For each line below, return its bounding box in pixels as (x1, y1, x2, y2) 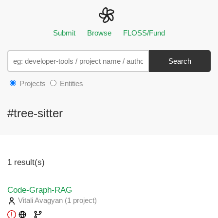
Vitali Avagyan (16, 196, 65, 204)
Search (168, 57, 191, 65)
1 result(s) (7, 158, 45, 166)
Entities (58, 79, 83, 88)
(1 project (65, 196, 94, 204)
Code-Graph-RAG (7, 185, 72, 195)
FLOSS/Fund (123, 29, 165, 37)
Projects (18, 79, 46, 88)
